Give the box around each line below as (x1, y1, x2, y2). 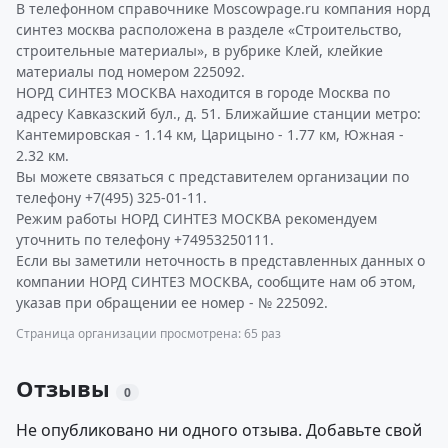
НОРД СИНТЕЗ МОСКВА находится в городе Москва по (16, 83, 390, 102)
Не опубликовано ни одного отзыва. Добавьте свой (16, 419, 422, 441)
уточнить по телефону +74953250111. (16, 230, 274, 249)
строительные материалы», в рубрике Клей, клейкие (16, 41, 383, 60)
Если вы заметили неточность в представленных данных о (16, 251, 425, 270)
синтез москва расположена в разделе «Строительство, (16, 20, 402, 39)
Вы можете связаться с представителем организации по (16, 167, 409, 186)
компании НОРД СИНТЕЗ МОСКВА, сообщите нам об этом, (16, 272, 416, 291)
